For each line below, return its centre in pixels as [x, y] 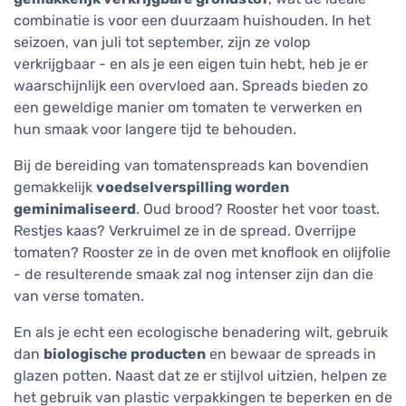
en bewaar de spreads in [291, 354]
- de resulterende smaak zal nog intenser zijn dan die [193, 275]
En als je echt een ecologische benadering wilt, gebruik [201, 333]
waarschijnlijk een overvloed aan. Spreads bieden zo [191, 86]
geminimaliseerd [75, 209]
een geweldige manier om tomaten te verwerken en [188, 108]
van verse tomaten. [79, 296]
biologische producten [125, 354]
